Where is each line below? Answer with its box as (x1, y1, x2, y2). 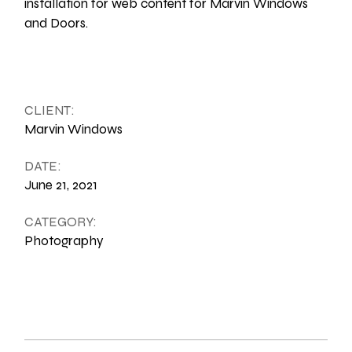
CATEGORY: (24, 214, 97, 230)
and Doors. (24, 15, 89, 31)
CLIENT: (24, 102, 75, 119)
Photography (24, 233, 104, 249)
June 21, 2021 (24, 177, 98, 193)
